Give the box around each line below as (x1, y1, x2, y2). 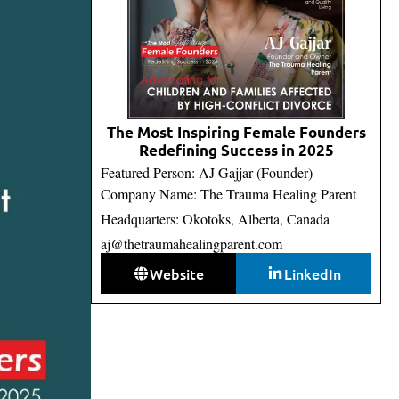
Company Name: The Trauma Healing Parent (101, 183, 356, 203)
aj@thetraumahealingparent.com (101, 233, 282, 253)
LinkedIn (283, 263, 341, 283)
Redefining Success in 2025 (138, 140, 334, 159)
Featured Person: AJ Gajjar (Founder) (101, 162, 313, 182)
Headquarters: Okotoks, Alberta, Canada (101, 208, 330, 228)
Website (150, 263, 205, 283)
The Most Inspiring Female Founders (106, 122, 366, 142)
